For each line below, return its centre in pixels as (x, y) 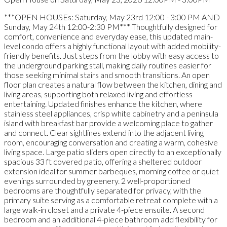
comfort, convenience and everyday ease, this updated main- (108, 36)
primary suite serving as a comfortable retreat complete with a (111, 200)
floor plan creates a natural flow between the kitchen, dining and (113, 84)
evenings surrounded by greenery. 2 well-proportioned (97, 180)
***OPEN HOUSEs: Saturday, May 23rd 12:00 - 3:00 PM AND (112, 17)
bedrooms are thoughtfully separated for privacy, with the (103, 190)
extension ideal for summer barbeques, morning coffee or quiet (111, 171)
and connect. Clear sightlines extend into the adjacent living (104, 132)
